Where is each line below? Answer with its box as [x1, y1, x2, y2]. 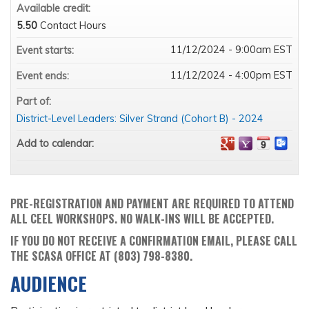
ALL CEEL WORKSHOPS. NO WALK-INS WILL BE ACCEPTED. [10, 210, 274, 228]
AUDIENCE [10, 270, 87, 298]
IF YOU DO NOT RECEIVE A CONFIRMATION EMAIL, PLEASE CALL [10, 232, 297, 250]
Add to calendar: [17, 137, 97, 150]
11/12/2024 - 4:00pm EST [170, 69, 292, 82]
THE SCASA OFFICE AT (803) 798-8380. [10, 248, 192, 265]
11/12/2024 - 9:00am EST [170, 43, 292, 57]
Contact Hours [40, 19, 106, 32]
